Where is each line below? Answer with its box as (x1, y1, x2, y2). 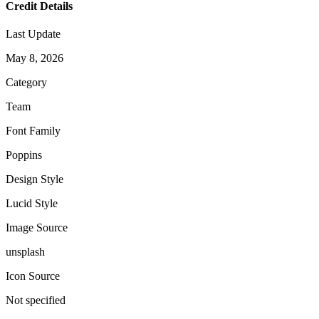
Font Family (6, 125, 61, 137)
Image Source (6, 221, 68, 234)
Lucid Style (6, 197, 58, 210)
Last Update (6, 28, 61, 41)
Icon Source (6, 270, 60, 283)
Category (6, 76, 47, 89)
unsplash (6, 246, 45, 258)
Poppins (6, 149, 42, 162)
